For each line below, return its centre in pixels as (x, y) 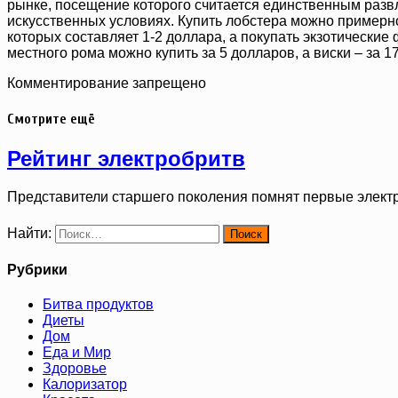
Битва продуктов (98, 305)
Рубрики (37, 269)
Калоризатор (85, 385)
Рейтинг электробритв (126, 159)
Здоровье (75, 369)
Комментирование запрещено (107, 83)
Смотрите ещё (51, 119)
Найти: (29, 233)
